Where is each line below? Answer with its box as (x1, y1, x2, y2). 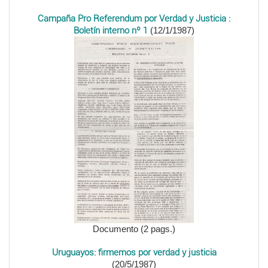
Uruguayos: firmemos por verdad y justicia (51, 247, 217, 258)
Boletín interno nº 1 (74, 25, 148, 36)
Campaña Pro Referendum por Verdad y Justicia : (38, 13, 230, 24)
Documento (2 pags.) (93, 224, 175, 234)
